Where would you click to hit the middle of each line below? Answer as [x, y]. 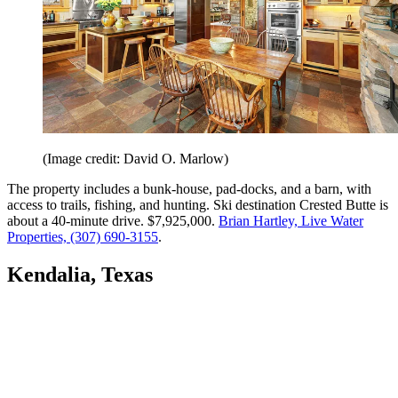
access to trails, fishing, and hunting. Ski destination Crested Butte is [198, 205]
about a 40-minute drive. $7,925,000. [113, 221]
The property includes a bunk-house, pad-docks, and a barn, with [189, 189]
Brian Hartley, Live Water [291, 221]
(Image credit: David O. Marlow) [135, 159]
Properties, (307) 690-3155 [83, 237]
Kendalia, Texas [80, 275]
